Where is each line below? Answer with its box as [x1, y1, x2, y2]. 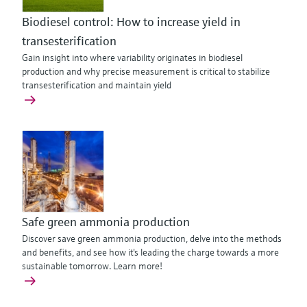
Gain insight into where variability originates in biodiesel [22, 51, 243, 64]
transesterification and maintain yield [22, 79, 171, 91]
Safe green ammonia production [22, 214, 190, 230]
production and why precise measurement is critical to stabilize [22, 65, 270, 77]
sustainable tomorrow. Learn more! [22, 260, 162, 272]
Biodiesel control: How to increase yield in [22, 14, 241, 29]
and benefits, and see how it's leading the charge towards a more [22, 246, 279, 258]
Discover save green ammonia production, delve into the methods [22, 232, 282, 245]
